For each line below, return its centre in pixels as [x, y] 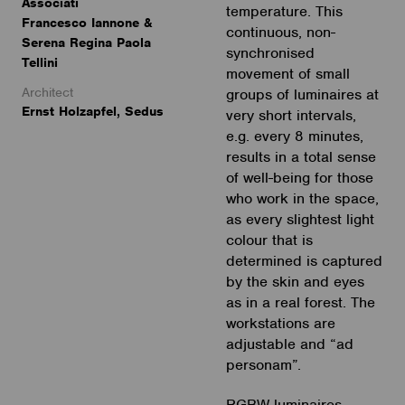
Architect [47, 93]
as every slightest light [300, 219]
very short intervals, [291, 115]
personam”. [263, 364]
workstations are [280, 323]
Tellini [40, 62]
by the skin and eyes [295, 281]
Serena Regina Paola [86, 42]
